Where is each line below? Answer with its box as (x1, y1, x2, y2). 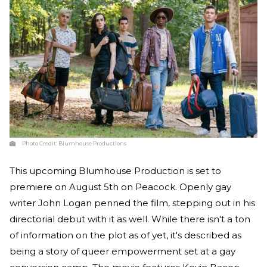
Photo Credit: (22, 140, 58, 147)
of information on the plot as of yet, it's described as (10, 229, 241, 241)
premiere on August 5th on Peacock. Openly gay (10, 181, 231, 193)
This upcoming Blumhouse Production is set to (10, 165, 221, 177)
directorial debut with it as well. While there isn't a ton (10, 213, 250, 225)
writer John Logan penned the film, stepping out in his (10, 197, 255, 209)
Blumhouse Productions (58, 140, 126, 147)
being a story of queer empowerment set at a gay (10, 246, 235, 257)
